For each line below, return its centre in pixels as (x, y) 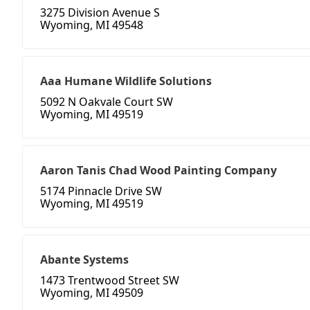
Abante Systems (84, 260)
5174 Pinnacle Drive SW (101, 191)
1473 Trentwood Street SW (110, 281)
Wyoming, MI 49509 (92, 293)
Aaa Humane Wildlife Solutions (126, 81)
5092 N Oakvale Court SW (107, 102)
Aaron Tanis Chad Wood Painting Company (158, 171)
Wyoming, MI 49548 (92, 25)
